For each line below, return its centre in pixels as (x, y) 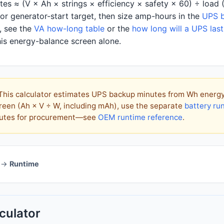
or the (118, 28)
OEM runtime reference (140, 117)
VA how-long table (69, 28)
